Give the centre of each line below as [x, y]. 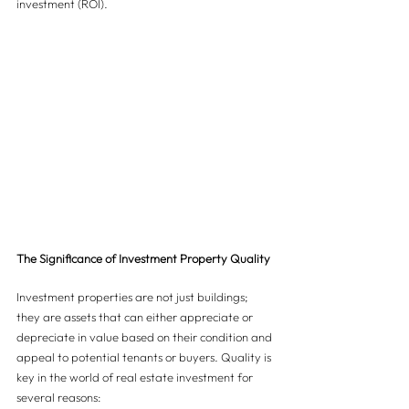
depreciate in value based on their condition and [146, 337]
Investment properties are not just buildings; [134, 297]
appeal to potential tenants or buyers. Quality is [145, 357]
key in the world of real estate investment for [136, 378]
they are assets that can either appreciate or [136, 317]
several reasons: [59, 398]
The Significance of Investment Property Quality [143, 259]
